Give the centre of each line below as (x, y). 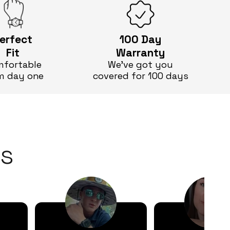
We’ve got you (141, 64)
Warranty (141, 52)
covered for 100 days (140, 75)
